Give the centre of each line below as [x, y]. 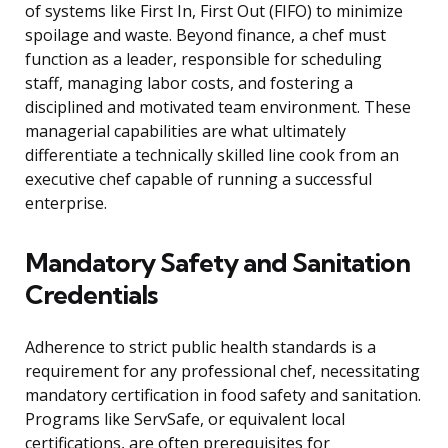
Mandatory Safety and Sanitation [217, 263]
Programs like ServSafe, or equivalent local [185, 419]
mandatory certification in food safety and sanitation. [223, 395]
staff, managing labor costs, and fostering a [189, 83]
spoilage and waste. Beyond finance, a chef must [205, 35]
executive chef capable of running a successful [198, 179]
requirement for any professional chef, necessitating [222, 371]
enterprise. [66, 203]
